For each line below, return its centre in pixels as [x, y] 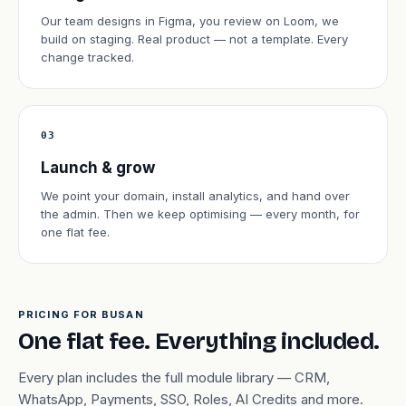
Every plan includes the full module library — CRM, [174, 377]
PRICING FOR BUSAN [81, 314]
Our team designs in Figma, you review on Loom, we [190, 21]
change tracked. [87, 57]
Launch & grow [98, 168]
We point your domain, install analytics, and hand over [195, 196]
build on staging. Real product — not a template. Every [194, 39]
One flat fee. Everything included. [199, 341]
